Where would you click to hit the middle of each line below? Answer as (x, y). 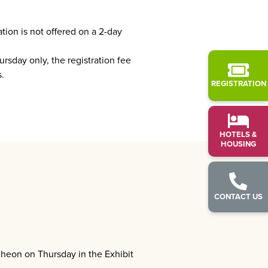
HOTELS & (238, 135)
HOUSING (238, 144)
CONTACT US (238, 197)
